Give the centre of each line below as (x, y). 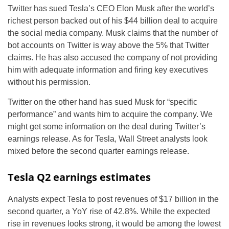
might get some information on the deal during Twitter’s (107, 127)
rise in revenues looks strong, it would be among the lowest (114, 224)
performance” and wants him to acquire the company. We (110, 114)
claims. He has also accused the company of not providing (113, 58)
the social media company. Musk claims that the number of (113, 33)
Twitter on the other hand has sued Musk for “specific (102, 102)
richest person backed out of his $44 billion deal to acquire (113, 21)
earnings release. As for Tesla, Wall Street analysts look (108, 139)
